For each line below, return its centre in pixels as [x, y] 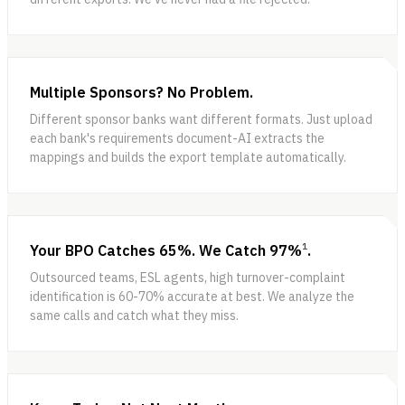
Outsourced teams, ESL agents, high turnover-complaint [188, 277]
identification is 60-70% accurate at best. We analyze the [192, 296]
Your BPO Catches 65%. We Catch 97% [166, 250]
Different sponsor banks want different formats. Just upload [201, 119]
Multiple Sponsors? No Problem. [141, 92]
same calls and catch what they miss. [134, 315]
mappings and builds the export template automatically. [188, 157]
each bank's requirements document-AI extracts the [177, 138]
